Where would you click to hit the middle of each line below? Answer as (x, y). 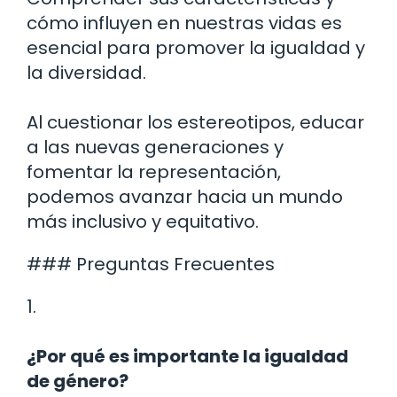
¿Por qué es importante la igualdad (187, 357)
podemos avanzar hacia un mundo (185, 197)
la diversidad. (86, 73)
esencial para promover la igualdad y (196, 48)
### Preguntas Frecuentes (151, 265)
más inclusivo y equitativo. (143, 222)
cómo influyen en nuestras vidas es (184, 23)
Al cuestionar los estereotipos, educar (195, 123)
